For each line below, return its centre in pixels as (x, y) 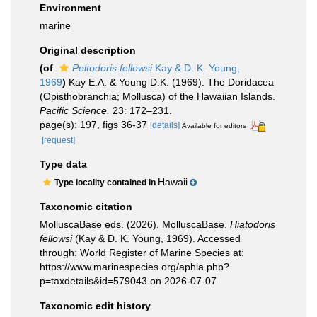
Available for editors (214, 126)
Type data (63, 164)
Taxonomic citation (86, 206)
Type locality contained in (106, 182)
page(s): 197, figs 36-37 (95, 125)
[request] (58, 140)
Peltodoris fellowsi (112, 68)
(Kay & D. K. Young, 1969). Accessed (156, 238)
